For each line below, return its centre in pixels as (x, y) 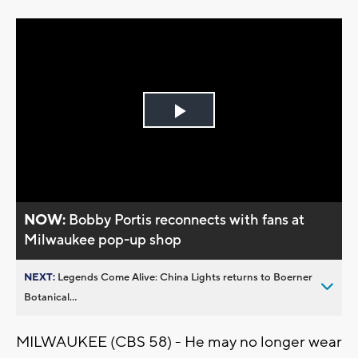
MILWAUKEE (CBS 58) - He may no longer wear (179, 342)
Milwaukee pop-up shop (103, 240)
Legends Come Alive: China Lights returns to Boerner (185, 277)
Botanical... (50, 297)
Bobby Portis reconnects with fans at (187, 220)
